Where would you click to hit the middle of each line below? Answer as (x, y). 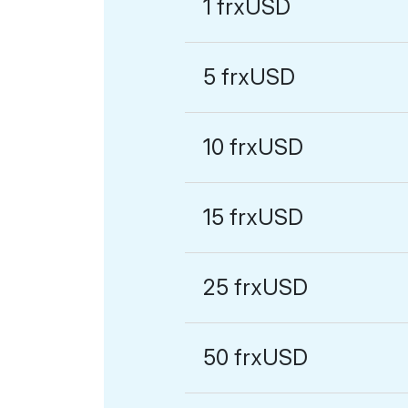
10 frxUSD (254, 147)
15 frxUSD (254, 217)
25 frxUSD (256, 287)
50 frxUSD (256, 357)
